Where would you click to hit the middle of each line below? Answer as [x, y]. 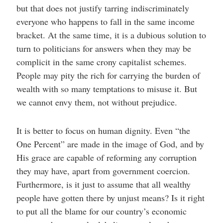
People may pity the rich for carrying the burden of [108, 75]
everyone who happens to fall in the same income [105, 21]
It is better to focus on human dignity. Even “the [103, 130]
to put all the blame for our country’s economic [101, 211]
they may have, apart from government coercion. [103, 171]
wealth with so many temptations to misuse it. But [107, 89]
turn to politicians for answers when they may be [104, 48]
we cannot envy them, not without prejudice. [97, 102]
